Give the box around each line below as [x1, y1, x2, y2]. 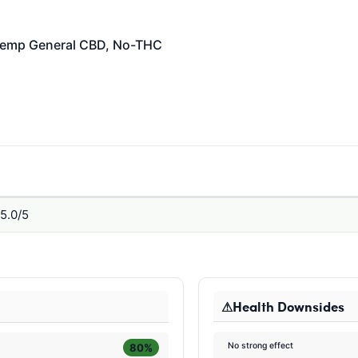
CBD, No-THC [79, 37, 162, 53]
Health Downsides [233, 296, 344, 316]
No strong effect [228, 340, 294, 352]
